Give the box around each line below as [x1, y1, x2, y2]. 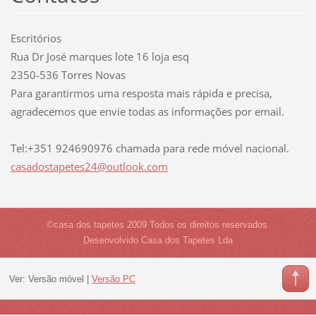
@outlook [97, 159, 144, 174]
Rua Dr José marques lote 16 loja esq [10, 49, 189, 64]
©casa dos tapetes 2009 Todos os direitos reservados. [46, 219, 270, 230]
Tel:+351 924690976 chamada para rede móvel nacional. [10, 141, 289, 156]
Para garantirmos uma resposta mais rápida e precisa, [10, 86, 272, 101]
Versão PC [91, 274, 135, 285]
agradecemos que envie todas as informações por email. [10, 104, 284, 119]
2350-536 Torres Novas [10, 68, 126, 83]
